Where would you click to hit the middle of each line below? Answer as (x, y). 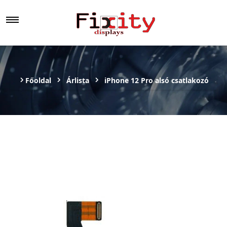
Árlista (78, 80)
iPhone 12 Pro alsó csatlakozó (157, 80)
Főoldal (38, 80)
